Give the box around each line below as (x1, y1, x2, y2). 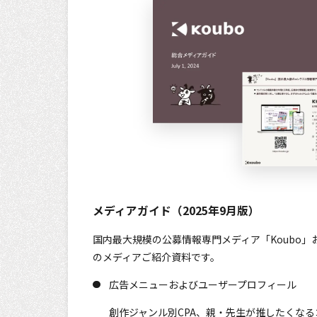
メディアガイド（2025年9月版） (93, 202, 260, 219)
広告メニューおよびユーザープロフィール (108, 277, 296, 292)
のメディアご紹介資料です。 (93, 249, 220, 264)
